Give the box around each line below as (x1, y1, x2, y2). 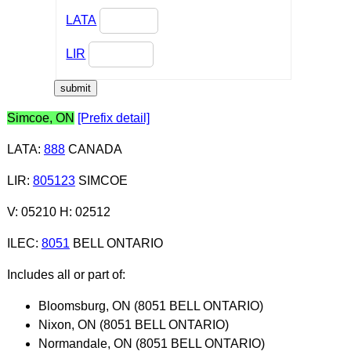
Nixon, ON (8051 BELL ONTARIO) (38, 317, 229, 331)
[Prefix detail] (77, 110, 150, 125)
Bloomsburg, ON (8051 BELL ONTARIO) (38, 299, 263, 313)
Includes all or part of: (6, 267, 125, 281)
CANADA (64, 142, 122, 156)
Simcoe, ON (6, 110, 74, 125)
